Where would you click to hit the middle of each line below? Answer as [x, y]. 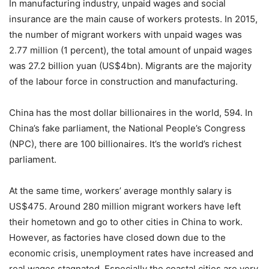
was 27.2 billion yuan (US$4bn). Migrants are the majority [130, 65]
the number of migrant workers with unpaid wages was [125, 34]
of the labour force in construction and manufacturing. [123, 81]
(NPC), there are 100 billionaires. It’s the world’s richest [125, 144]
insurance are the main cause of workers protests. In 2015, [133, 19]
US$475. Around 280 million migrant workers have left [125, 206]
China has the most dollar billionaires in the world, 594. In [131, 112]
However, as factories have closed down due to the [117, 237]
